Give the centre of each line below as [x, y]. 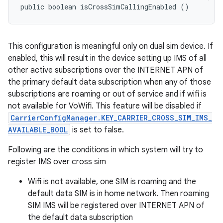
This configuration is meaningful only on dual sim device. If [111, 46]
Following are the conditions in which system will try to [106, 150]
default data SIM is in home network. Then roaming [118, 194]
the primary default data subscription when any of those [110, 82]
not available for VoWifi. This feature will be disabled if [105, 106]
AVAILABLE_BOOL [38, 130]
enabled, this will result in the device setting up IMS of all [107, 58]
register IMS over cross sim [57, 162]
